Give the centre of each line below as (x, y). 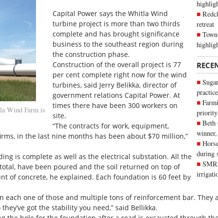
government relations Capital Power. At (117, 95)
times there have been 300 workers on (115, 105)
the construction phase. (91, 54)
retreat (205, 24)
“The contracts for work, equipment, (111, 126)
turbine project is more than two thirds (117, 23)
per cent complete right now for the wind (120, 74)
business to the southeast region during (118, 44)
